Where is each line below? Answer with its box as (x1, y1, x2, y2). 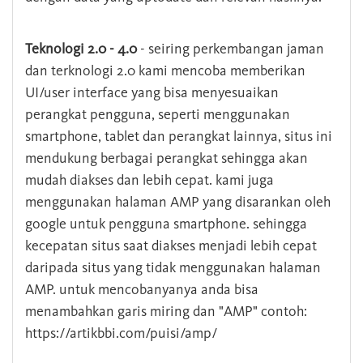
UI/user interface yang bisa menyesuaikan (25, 83, 279, 102)
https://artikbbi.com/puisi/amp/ (25, 324, 217, 343)
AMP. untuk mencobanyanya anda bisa (25, 280, 258, 299)
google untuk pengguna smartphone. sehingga (25, 215, 307, 233)
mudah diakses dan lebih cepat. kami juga (25, 171, 274, 190)
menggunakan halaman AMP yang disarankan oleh (25, 193, 331, 211)
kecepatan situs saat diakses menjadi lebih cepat (25, 237, 317, 255)
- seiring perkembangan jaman (137, 40, 324, 58)
